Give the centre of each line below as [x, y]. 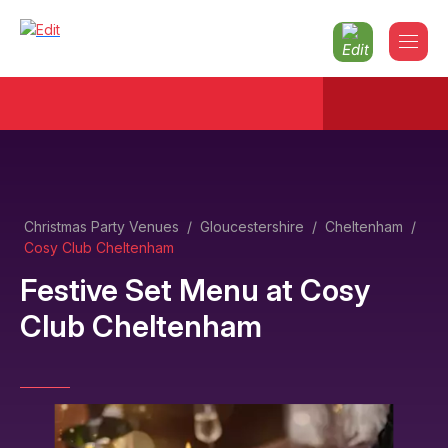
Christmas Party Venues [101, 226]
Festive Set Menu [139, 289]
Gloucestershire [252, 226]
